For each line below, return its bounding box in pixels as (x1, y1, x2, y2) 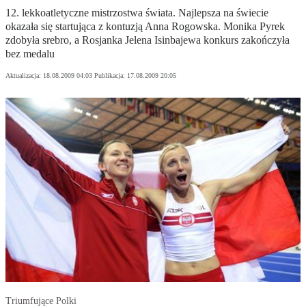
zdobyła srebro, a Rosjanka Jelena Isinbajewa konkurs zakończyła (5, 34, 290, 46)
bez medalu (5, 48, 55, 60)
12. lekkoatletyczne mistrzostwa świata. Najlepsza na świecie (5, 7, 268, 19)
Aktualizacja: (5, 72, 43, 80)
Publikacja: (94, 72, 127, 80)
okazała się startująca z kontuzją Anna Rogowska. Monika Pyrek (5, 20, 285, 33)
